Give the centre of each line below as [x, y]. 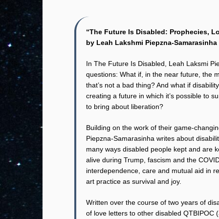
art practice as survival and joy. [134, 181]
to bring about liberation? [125, 106]
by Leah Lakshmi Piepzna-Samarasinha [152, 42]
